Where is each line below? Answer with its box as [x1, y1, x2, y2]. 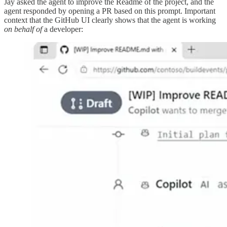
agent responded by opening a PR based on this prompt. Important [4, 7, 215, 16]
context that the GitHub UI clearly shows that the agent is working [4, 16, 216, 25]
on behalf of [4, 25, 42, 34]
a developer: [42, 25, 83, 34]
